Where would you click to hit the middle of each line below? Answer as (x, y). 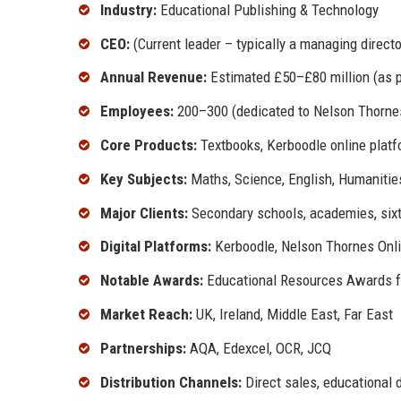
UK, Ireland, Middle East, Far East (293, 315)
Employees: (137, 111)
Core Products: (149, 145)
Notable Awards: (152, 281)
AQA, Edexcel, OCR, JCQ (259, 348)
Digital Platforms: (156, 247)
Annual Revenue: (154, 77)
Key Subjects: (144, 179)
